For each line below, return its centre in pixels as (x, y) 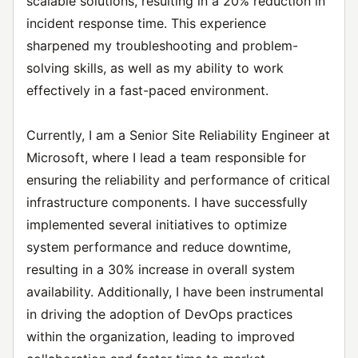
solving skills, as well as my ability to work (155, 68)
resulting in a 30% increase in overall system (161, 269)
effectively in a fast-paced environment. (147, 90)
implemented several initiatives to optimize (157, 225)
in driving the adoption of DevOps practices (159, 314)
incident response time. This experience (146, 23)
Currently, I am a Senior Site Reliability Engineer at (178, 135)
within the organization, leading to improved (161, 336)
